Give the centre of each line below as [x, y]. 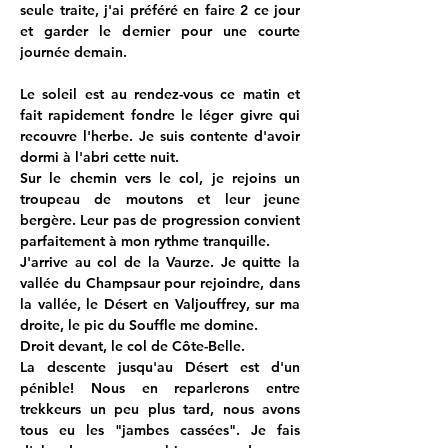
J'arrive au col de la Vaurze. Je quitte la [160, 262]
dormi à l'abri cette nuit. [99, 157]
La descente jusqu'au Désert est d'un [160, 367]
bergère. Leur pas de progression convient [160, 220]
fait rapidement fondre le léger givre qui [160, 115]
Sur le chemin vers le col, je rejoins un [160, 178]
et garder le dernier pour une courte [160, 31]
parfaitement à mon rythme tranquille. [145, 241]
